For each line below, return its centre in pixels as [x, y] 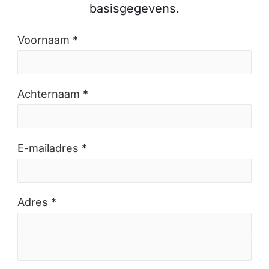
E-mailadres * [52, 148]
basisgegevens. [134, 8]
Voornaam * [48, 40]
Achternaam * [53, 94]
